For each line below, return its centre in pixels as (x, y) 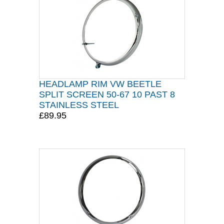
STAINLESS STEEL (79, 105)
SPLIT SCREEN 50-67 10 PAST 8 (107, 94)
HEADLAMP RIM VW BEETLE (100, 84)
